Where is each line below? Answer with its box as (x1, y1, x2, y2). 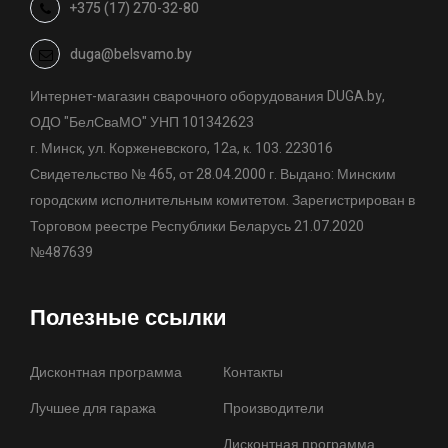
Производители (223, 398, 325, 420)
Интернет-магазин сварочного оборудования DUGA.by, (30, 86, 385, 108)
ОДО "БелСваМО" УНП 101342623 (30, 112, 254, 134)
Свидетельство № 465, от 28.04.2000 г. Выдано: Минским (30, 164, 396, 186)
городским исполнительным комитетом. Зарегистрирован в (30, 190, 415, 212)
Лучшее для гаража (30, 398, 156, 420)
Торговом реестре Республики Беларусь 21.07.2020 (30, 216, 364, 238)
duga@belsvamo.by (70, 44, 192, 66)
